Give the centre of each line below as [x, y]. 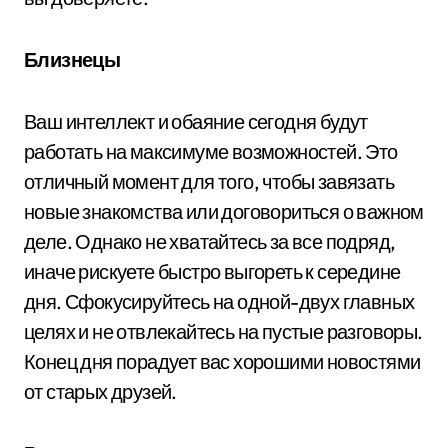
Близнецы [72, 59]
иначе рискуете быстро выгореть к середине [212, 271]
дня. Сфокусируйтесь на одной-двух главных [219, 301]
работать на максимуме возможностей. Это [211, 151]
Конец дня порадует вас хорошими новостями [222, 361]
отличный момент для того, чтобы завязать [209, 181]
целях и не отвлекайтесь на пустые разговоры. [223, 331]
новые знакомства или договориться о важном [224, 211]
